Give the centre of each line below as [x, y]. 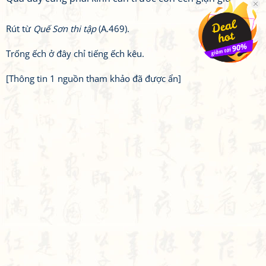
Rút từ [20, 28]
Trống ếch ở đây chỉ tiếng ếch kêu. [75, 53]
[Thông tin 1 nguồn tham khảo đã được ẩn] [94, 78]
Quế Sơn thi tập [65, 28]
